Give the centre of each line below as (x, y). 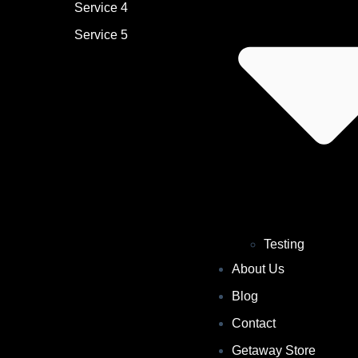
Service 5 (101, 35)
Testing (284, 245)
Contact (253, 324)
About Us (258, 269)
